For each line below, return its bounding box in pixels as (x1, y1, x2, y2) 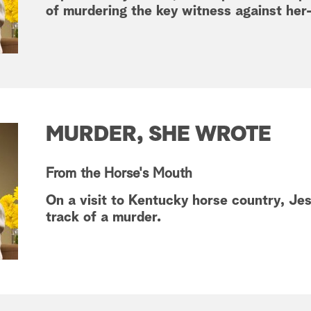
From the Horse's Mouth (46, 167, 192, 181)
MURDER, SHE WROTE (46, 124, 271, 146)
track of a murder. (46, 210, 161, 225)
